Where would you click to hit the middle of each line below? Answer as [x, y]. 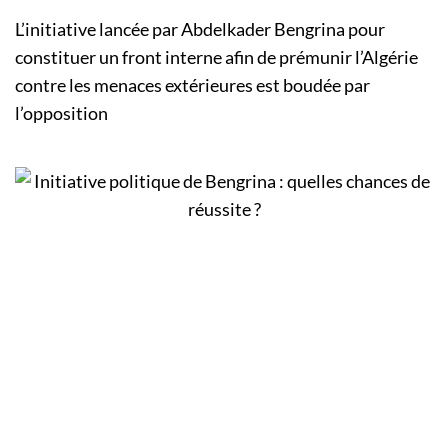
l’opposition [61, 113]
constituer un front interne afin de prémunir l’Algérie [216, 57]
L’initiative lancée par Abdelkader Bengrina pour [200, 29]
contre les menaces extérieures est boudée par [192, 85]
